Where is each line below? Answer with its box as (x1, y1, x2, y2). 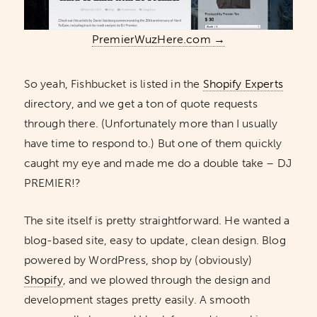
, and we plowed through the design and (62, 273, 270, 287)
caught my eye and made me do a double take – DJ (23, 156, 292, 171)
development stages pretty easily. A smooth (23, 293, 250, 307)
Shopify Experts (202, 77, 283, 91)
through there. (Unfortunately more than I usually (23, 117, 278, 131)
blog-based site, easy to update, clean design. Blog (23, 234, 286, 248)
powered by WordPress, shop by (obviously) (23, 253, 253, 267)
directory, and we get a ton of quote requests (23, 97, 258, 111)
